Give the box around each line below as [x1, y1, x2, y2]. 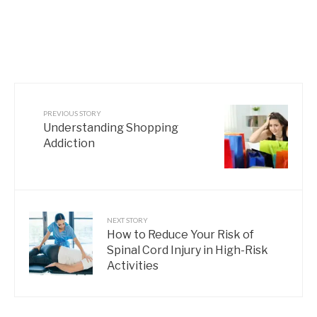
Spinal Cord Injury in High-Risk [107, 243, 268, 257]
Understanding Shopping [43, 120, 178, 134]
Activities [107, 258, 158, 272]
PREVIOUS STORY [43, 108, 101, 117]
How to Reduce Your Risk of [107, 227, 254, 241]
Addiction [43, 136, 95, 150]
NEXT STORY [107, 215, 148, 224]
